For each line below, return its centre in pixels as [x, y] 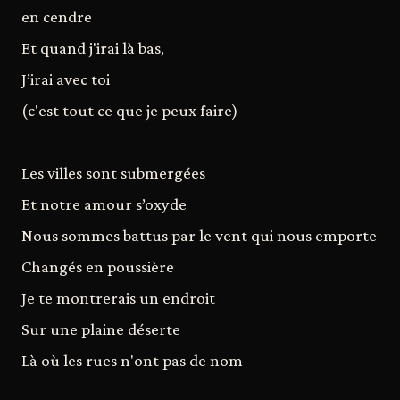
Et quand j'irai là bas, [93, 47]
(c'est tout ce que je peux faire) [130, 110]
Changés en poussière [98, 266]
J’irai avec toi [66, 79]
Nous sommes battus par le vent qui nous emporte [199, 235]
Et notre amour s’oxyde [104, 204]
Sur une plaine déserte [101, 329]
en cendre [57, 16]
